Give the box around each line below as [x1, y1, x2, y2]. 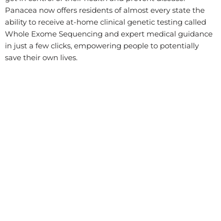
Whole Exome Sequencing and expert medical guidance [5, 29, 213, 38]
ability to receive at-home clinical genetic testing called [5, 17, 206, 27]
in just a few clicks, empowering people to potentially [5, 41, 199, 50]
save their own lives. [5, 53, 77, 62]
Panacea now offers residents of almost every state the [5, 5, 205, 15]
